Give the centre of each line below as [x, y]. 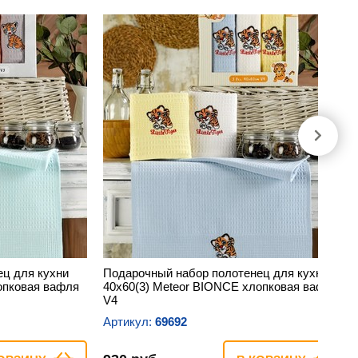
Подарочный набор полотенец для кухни [216, 272]
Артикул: [129, 321]
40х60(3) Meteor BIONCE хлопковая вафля [221, 286]
